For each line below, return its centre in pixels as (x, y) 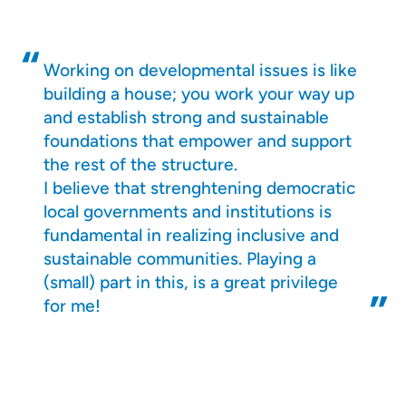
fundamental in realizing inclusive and (191, 235)
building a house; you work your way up (199, 94)
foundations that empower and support (198, 141)
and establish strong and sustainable (186, 117)
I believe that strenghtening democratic (199, 188)
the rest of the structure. (140, 164)
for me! (72, 306)
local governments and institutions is (188, 212)
